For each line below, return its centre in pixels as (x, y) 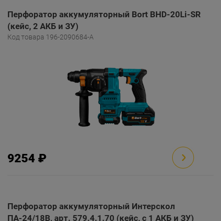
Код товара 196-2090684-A (51, 37)
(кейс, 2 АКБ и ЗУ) (43, 26)
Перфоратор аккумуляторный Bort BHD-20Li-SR (104, 14)
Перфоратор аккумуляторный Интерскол (91, 206)
